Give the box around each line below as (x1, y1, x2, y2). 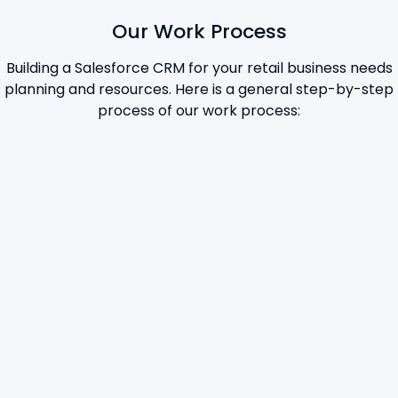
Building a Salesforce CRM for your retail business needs (5, 57, 393, 78)
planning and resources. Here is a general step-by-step (4, 78, 394, 99)
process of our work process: (98, 99, 300, 121)
